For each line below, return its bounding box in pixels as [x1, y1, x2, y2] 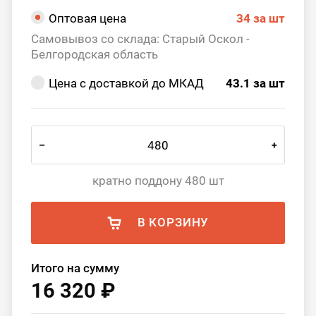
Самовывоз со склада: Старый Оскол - [31, 32, 250, 47]
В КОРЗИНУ [137, 215, 209, 230]
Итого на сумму [31, 260, 120, 275]
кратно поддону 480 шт [92, 174, 224, 188]
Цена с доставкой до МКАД [49, 76, 205, 91]
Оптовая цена [49, 11, 127, 26]
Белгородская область [31, 47, 159, 62]
